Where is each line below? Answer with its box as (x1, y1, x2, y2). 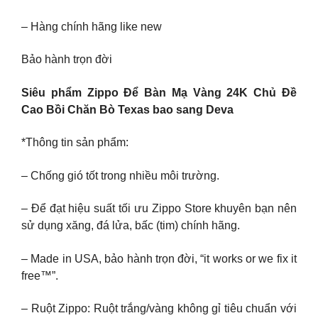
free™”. (21, 269, 58, 282)
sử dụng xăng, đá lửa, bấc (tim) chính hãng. (21, 219, 240, 232)
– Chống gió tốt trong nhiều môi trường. (21, 169, 219, 182)
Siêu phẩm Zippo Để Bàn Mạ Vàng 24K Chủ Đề (21, 86, 297, 99)
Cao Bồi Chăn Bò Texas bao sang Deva (21, 103, 234, 116)
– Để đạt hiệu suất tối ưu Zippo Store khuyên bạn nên (21, 202, 297, 215)
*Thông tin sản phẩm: (21, 136, 128, 149)
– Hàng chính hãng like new (21, 20, 162, 33)
